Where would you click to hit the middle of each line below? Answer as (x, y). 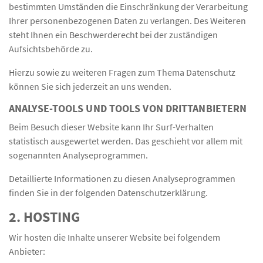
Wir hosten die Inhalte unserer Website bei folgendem (114, 237)
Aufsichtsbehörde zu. (51, 48)
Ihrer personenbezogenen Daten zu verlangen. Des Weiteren (127, 20)
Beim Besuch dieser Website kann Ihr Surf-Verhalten (111, 127)
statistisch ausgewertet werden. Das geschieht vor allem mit (126, 141)
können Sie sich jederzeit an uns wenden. (90, 86)
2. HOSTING (44, 217)
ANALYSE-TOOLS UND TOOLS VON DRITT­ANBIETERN (128, 108)
